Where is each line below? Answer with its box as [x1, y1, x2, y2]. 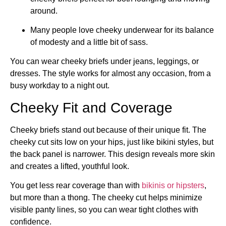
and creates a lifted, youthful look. [10, 161, 129, 171]
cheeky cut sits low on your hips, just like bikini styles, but [10, 137, 213, 146]
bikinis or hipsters [142, 181, 204, 190]
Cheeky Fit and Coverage [10, 99, 173, 116]
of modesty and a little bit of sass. [30, 37, 148, 46]
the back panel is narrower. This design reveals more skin [10, 149, 215, 158]
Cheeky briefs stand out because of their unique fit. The [10, 125, 206, 134]
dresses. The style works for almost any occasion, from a [10, 69, 211, 78]
